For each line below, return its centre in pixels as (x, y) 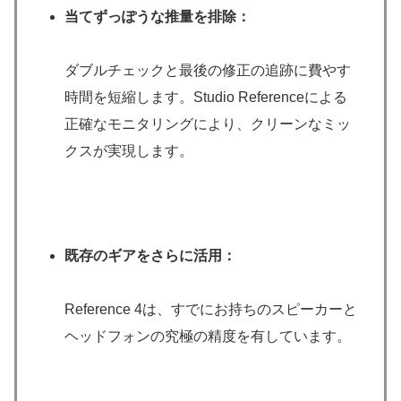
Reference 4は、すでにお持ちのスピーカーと (211, 309)
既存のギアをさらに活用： (151, 255)
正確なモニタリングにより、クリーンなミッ (208, 124)
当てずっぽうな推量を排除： (158, 17)
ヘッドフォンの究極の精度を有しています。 (208, 336)
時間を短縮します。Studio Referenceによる (206, 98)
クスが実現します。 (129, 151)
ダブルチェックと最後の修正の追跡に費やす (208, 71)
